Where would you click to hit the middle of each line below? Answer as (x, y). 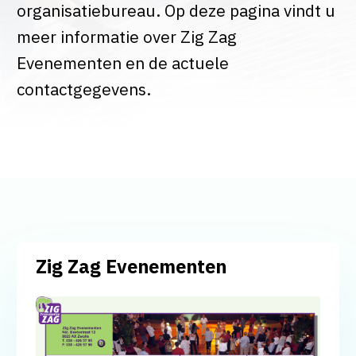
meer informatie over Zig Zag (126, 37)
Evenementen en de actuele (122, 64)
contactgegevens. (83, 90)
